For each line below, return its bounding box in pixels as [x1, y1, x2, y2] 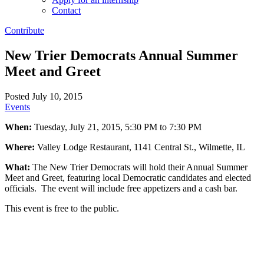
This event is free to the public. [5, 203, 119, 213]
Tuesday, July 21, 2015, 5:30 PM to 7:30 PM [34, 121, 202, 132]
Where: [5, 141, 37, 152]
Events [5, 101, 30, 112]
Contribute [5, 25, 44, 35]
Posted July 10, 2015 [5, 91, 82, 101]
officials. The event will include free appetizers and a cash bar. [5, 183, 237, 193]
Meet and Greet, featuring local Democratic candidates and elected [5, 172, 251, 183]
